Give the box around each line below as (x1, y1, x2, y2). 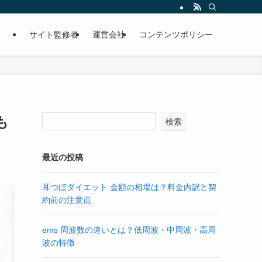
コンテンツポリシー (139, 30, 213, 39)
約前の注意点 (42, 195, 91, 205)
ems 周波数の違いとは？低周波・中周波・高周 (42, 225, 216, 235)
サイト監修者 (29, 30, 78, 39)
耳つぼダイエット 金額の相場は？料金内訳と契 (42, 182, 216, 192)
